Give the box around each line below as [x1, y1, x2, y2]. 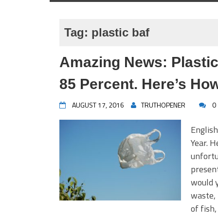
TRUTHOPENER [141, 100, 185, 110]
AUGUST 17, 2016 [72, 100, 124, 110]
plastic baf [91, 26, 149, 39]
